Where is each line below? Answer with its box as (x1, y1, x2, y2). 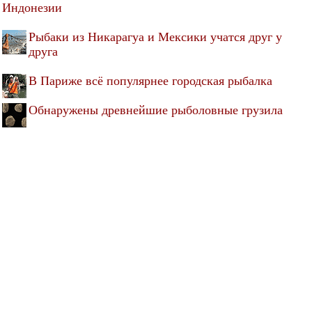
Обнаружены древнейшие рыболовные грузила (29, 102, 283, 117)
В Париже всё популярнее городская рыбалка (29, 73, 272, 88)
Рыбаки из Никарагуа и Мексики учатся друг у (29, 29, 282, 44)
